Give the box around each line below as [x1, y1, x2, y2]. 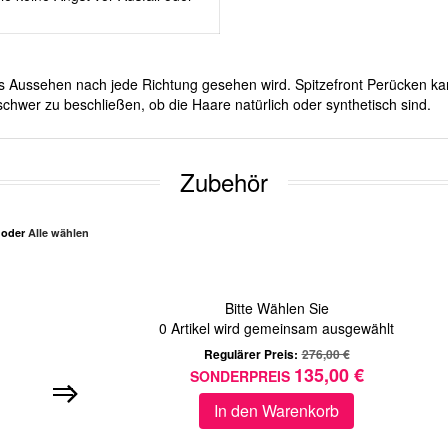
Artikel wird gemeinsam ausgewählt [167, 318, 394, 339]
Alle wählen [28, 225, 89, 241]
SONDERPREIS [189, 366, 290, 387]
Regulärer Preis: [203, 345, 298, 364]
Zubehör [180, 164, 268, 200]
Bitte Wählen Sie [224, 298, 329, 319]
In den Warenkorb [214, 399, 339, 423]
